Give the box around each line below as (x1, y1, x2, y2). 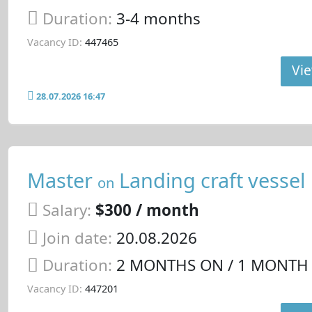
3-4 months (116, 7, 201, 29)
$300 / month (95, 199, 199, 221)
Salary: (42, 199, 91, 221)
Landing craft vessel (114, 166, 305, 194)
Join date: (42, 226, 112, 249)
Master (26, 166, 97, 194)
